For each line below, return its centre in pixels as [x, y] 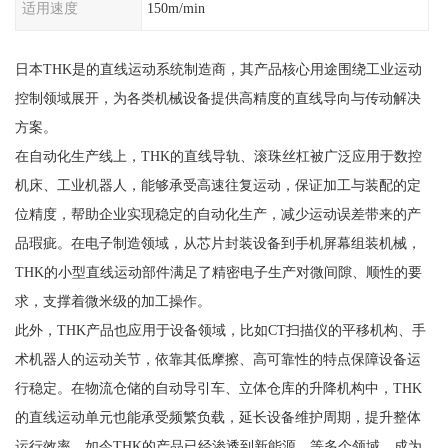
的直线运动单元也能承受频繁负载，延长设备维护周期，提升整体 [217, 416]
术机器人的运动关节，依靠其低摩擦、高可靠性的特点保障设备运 [217, 358]
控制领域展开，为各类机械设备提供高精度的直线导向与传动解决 [217, 97]
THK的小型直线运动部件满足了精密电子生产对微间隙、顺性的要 [218, 271]
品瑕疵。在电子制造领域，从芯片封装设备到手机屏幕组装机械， [217, 242]
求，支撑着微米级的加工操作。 [112, 300]
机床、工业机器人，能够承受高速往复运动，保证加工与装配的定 [217, 184]
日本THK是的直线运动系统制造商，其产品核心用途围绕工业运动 [218, 68]
